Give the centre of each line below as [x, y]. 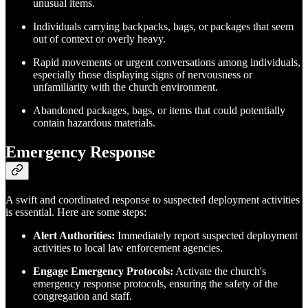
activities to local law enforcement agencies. [128, 248]
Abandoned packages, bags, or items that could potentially [159, 111]
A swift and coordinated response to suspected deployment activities [153, 200]
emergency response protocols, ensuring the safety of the [155, 284]
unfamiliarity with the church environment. [125, 87]
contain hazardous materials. [94, 123]
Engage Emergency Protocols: [103, 272]
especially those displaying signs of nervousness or [143, 75]
